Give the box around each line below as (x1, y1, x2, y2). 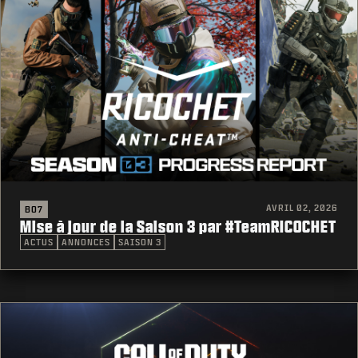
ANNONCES (62, 237, 110, 247)
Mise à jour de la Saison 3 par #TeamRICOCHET (20, 217, 336, 235)
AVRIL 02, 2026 (266, 202, 338, 213)
